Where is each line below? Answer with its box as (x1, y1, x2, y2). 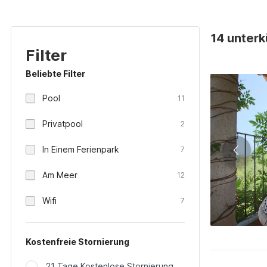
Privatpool (42, 119, 83, 129)
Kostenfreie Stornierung (26, 237, 129, 247)
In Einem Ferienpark (42, 144, 119, 154)
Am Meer (42, 170, 77, 180)
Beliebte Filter (26, 69, 85, 79)
